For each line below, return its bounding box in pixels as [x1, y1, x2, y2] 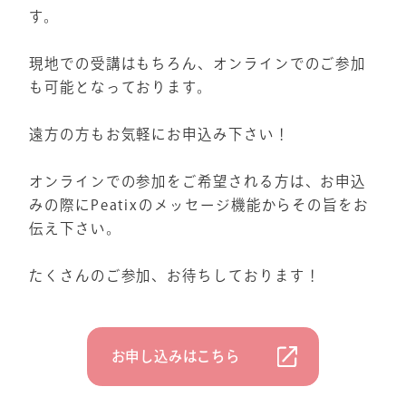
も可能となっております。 [29, 79, 213, 94]
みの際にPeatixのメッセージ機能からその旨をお [29, 197, 369, 212]
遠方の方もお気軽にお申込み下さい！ [29, 126, 290, 141]
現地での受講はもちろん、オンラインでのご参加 [29, 55, 367, 71]
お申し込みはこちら [111, 348, 240, 363]
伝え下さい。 [29, 220, 121, 236]
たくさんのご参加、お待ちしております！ [29, 267, 321, 283]
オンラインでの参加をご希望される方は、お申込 [29, 173, 367, 188]
